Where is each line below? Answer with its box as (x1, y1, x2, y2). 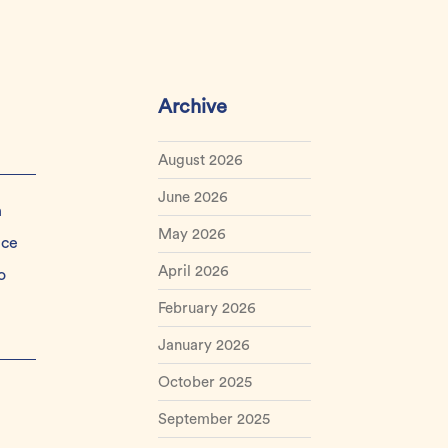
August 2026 (157, 153, 243, 168)
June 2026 (157, 190, 228, 205)
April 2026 (157, 264, 229, 279)
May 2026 (157, 227, 226, 242)
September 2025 (157, 412, 270, 427)
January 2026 (157, 338, 250, 353)
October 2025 (157, 375, 252, 390)
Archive (157, 97, 227, 117)
